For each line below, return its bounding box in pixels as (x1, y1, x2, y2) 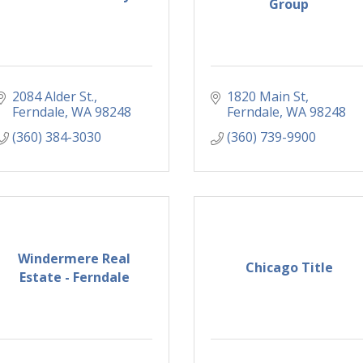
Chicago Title (245, 258, 333, 277)
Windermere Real (18, 249, 130, 267)
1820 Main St (227, 88, 305, 106)
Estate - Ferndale (19, 267, 130, 286)
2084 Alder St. (12, 88, 94, 106)
